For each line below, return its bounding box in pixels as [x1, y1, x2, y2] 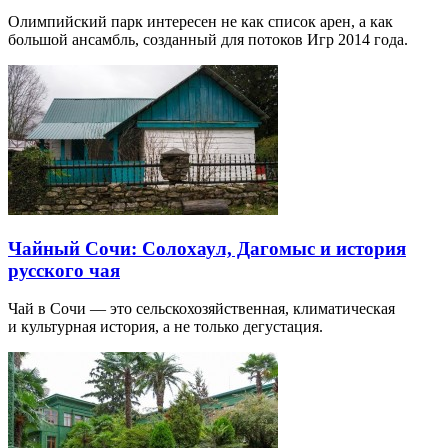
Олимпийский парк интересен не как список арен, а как [8, 12, 393, 30]
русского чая [8, 259, 120, 281]
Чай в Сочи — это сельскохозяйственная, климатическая [8, 300, 395, 318]
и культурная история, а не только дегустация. [8, 318, 323, 336]
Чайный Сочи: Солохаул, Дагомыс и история [8, 237, 406, 259]
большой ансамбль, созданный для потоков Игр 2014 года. [8, 30, 408, 48]
